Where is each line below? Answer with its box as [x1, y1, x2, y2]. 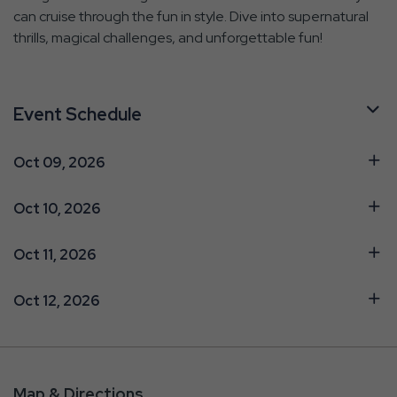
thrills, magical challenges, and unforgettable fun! [13, 27, 323, 47]
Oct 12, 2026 [13, 291, 99, 310]
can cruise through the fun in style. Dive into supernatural [13, 6, 369, 26]
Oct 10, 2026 [13, 198, 100, 218]
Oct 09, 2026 [13, 152, 105, 172]
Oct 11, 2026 [13, 245, 96, 264]
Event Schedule [13, 102, 142, 126]
